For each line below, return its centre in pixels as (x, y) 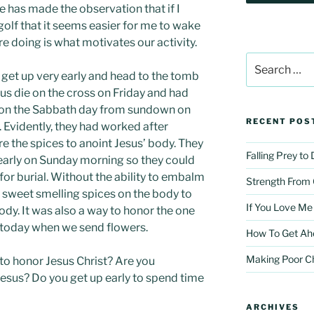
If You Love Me (279, 207)
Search (262, 60)
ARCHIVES (272, 307)
